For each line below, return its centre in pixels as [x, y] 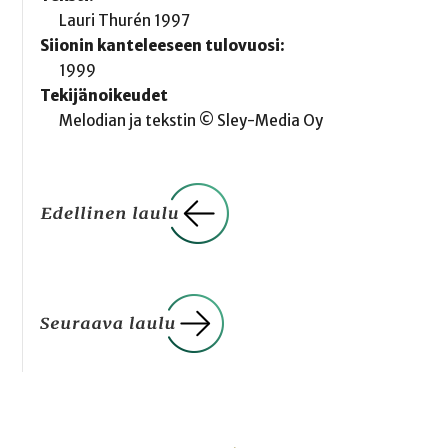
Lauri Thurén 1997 [125, 21]
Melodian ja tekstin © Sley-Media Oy [191, 121]
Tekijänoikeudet [103, 96]
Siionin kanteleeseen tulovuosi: [162, 46]
